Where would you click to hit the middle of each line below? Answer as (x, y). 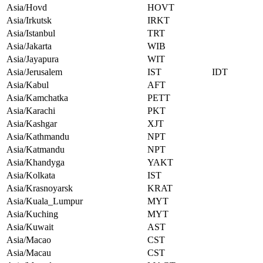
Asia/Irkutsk (29, 21)
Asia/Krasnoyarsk (40, 188)
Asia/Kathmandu (38, 137)
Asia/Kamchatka (37, 98)
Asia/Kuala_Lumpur (45, 201)
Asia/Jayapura (33, 59)
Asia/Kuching (32, 214)
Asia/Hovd (27, 8)
